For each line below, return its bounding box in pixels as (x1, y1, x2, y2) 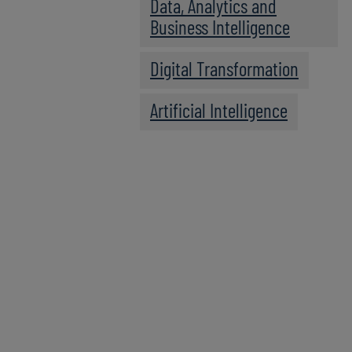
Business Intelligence (150, 15, 290, 39)
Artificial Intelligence (150, 98, 288, 123)
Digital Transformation (150, 57, 299, 81)
